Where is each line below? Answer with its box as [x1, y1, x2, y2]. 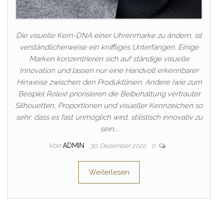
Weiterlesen [89, 168, 129, 177]
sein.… [100, 125, 118, 134]
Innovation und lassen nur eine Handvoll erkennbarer [19, 66, 199, 75]
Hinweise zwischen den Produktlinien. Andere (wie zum [16, 78, 202, 87]
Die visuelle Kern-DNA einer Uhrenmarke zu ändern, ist [16, 31, 202, 40]
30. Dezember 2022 [90, 142, 147, 150]
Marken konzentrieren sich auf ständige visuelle [29, 54, 189, 64]
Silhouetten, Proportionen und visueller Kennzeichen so [15, 101, 203, 110]
